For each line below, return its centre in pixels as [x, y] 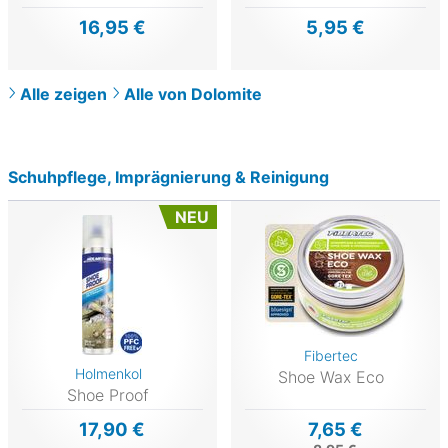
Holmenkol [108, 373]
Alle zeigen [63, 93]
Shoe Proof [108, 394]
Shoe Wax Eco [331, 376]
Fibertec [331, 355]
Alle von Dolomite [193, 93]
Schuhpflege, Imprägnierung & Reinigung [168, 176]
